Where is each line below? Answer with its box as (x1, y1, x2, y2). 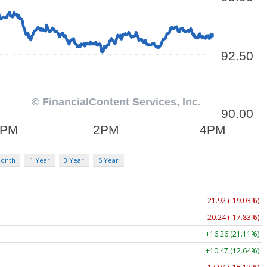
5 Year (98, 155, 119, 164)
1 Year (29, 155, 50, 164)
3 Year (64, 155, 85, 164)
